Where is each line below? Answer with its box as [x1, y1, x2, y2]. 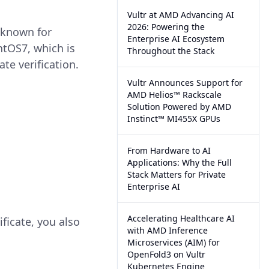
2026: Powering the [127, 21, 205, 32]
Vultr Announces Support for [127, 77, 243, 88]
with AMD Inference [127, 225, 208, 236]
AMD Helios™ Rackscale [127, 89, 222, 100]
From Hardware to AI [127, 145, 211, 156]
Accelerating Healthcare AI [127, 213, 235, 224]
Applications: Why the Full [127, 157, 232, 168]
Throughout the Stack [127, 45, 215, 56]
